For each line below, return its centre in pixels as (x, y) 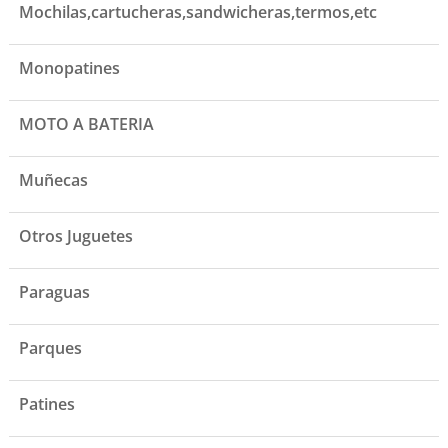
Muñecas (53, 180)
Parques (50, 348)
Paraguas (54, 292)
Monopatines (69, 68)
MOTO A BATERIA (86, 124)
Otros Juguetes (75, 236)
